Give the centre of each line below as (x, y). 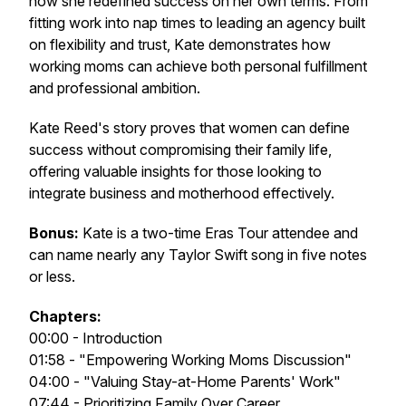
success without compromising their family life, (180, 150)
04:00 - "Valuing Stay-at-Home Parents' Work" (185, 382)
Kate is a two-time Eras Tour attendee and (218, 233)
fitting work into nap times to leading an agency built (197, 23)
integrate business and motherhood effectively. (182, 193)
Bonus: (54, 233)
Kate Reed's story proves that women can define (189, 128)
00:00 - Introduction (96, 338)
